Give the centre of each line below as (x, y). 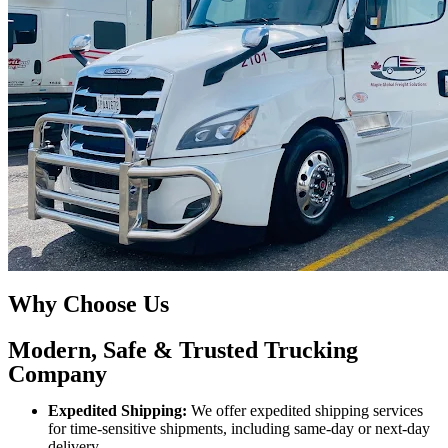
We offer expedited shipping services (307, 410)
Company (57, 373)
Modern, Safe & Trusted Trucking (183, 349)
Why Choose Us (88, 303)
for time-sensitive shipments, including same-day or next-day (239, 428)
